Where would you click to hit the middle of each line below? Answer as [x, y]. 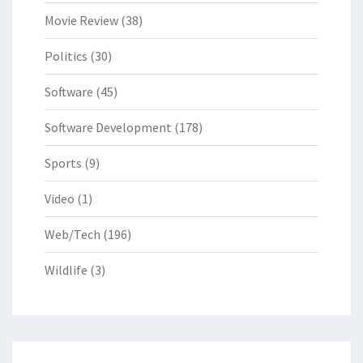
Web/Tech [73, 235]
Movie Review [81, 21]
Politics [66, 56]
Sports [63, 163]
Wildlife [66, 270]
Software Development [108, 128]
